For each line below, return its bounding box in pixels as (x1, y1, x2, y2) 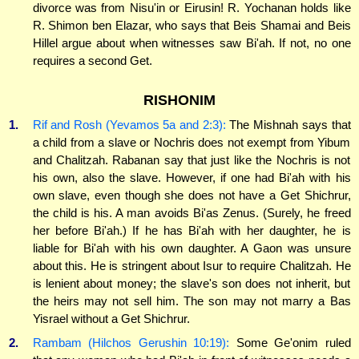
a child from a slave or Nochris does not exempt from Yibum (32, 135, 351, 150)
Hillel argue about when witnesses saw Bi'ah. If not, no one (32, 36, 351, 50)
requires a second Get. (32, 54, 152, 68)
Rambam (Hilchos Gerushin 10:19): (32, 335, 229, 349)
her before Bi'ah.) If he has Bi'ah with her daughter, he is (32, 224, 351, 238)
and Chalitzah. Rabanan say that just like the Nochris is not (32, 153, 351, 167)
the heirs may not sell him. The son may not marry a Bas (32, 294, 351, 309)
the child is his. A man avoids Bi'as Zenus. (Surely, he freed (32, 206, 351, 220)
